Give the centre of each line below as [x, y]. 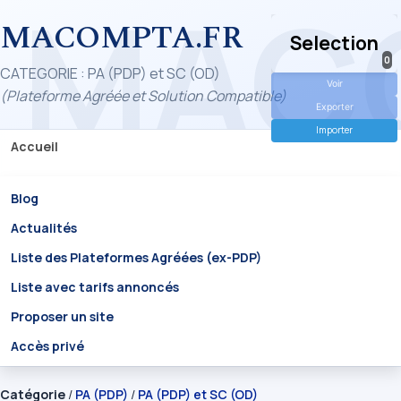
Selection [334, 43]
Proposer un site [62, 316]
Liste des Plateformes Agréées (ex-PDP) [136, 257]
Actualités [44, 227]
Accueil [34, 146]
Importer [334, 130]
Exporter [334, 107]
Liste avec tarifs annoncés [95, 286]
